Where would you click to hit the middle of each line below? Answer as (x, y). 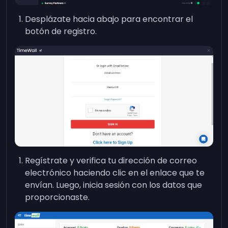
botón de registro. (61, 32)
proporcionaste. (58, 197)
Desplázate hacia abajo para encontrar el (109, 19)
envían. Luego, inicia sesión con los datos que (114, 185)
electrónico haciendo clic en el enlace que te (115, 173)
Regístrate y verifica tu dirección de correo (111, 161)
